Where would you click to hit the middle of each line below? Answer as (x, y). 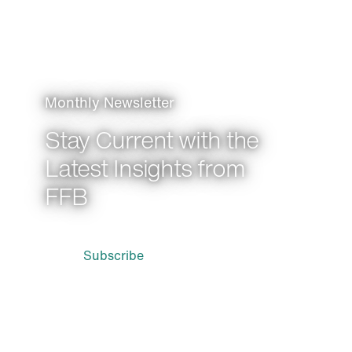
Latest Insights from (145, 169)
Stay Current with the (152, 140)
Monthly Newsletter (109, 103)
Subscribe (113, 256)
